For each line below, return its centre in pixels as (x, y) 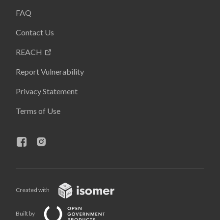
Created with (33, 190)
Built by (26, 213)
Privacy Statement (47, 91)
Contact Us (35, 32)
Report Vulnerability (50, 71)
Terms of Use (38, 110)
